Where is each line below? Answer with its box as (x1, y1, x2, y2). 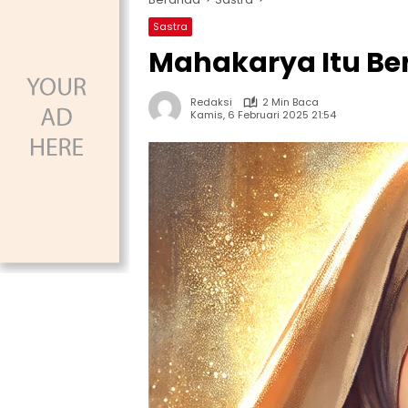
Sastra (153, 19, 188, 34)
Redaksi (190, 95, 232, 109)
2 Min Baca (262, 95, 319, 109)
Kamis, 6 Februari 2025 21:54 (190, 107, 336, 122)
